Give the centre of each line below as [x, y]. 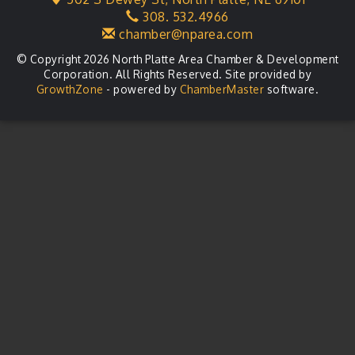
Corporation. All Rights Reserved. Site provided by [177, 74]
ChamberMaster [222, 89]
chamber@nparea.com [184, 34]
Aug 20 [40, 17]
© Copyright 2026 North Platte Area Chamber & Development [177, 59]
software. [292, 89]
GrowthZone [70, 89]
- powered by [141, 89]
